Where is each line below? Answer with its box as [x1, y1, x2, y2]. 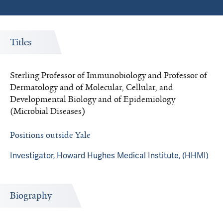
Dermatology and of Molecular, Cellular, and [10, 82, 173, 93]
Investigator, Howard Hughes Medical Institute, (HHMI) [10, 150, 209, 161]
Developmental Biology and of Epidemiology [10, 94, 175, 105]
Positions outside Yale [10, 129, 91, 140]
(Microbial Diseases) [10, 106, 85, 116]
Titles [10, 36, 32, 48]
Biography [10, 190, 52, 202]
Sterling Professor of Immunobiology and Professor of [10, 70, 207, 81]
